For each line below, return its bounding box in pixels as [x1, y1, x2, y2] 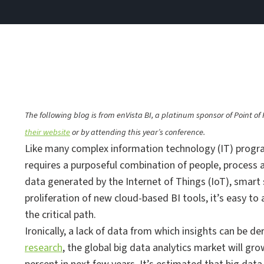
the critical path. [25, 207, 96, 222]
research [25, 240, 62, 255]
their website [25, 126, 70, 138]
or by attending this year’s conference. [70, 126, 205, 138]
